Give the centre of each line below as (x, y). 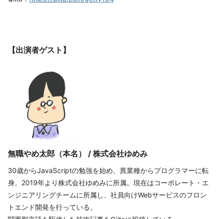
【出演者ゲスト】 (39, 50)
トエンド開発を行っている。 (52, 207)
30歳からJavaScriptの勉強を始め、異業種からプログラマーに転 (108, 170)
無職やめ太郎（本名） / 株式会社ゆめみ (78, 153)
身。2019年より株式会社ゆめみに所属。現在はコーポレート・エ (108, 182)
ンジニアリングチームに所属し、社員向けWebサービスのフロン (107, 195)
